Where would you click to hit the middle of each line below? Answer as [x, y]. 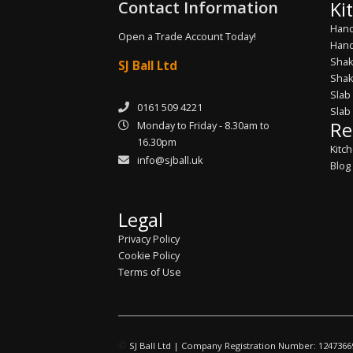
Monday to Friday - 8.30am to [203, 125]
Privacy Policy [149, 239]
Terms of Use [150, 272]
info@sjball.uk [170, 160]
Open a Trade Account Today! [187, 36]
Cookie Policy [149, 255]
